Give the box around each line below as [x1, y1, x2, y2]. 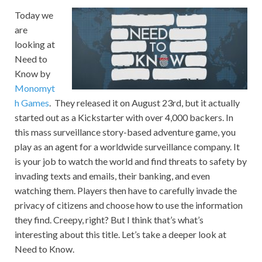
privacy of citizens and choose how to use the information [15, 199, 243, 211]
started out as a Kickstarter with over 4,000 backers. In [15, 112, 233, 123]
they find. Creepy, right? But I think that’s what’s [15, 214, 204, 226]
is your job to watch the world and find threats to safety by [15, 156, 247, 167]
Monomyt [15, 82, 55, 94]
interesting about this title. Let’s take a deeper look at [15, 229, 226, 240]
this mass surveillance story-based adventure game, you [15, 126, 236, 138]
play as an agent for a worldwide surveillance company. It [15, 141, 240, 153]
